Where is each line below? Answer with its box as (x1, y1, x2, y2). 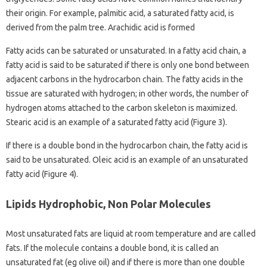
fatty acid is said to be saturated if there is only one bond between (6, 60, 249, 70)
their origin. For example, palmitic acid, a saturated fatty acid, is (6, 8, 234, 18)
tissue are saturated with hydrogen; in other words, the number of (6, 89, 249, 98)
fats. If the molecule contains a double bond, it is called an (6, 243, 219, 253)
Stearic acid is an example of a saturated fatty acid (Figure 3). (6, 117, 227, 127)
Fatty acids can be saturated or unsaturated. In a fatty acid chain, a (6, 46, 246, 55)
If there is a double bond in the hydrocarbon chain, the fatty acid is (6, 141, 248, 150)
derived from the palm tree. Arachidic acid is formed (6, 23, 195, 32)
